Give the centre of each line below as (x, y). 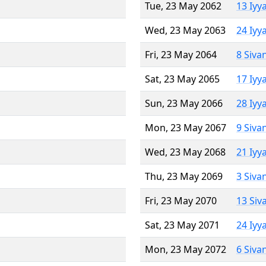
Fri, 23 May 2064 (181, 54)
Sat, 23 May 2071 (182, 225)
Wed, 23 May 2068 (185, 152)
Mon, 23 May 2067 (186, 127)
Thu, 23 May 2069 (184, 176)
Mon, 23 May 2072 (186, 249)
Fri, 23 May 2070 (181, 200)
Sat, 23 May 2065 (182, 79)
